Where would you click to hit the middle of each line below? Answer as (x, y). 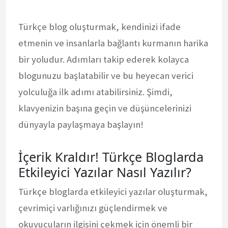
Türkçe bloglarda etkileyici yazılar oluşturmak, (113, 191)
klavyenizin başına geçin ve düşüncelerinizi (105, 108)
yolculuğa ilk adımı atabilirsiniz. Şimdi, (95, 92)
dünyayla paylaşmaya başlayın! (81, 124)
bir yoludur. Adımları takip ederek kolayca (104, 59)
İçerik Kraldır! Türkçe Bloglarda (111, 156)
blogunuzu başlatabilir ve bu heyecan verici (106, 75)
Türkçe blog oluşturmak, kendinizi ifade (99, 26)
